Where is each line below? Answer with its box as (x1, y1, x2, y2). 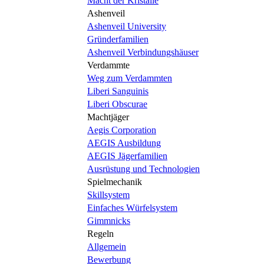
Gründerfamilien (87, 34, 148, 44)
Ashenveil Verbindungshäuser (87, 47, 199, 57)
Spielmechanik (87, 177, 142, 187)
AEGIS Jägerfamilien (87, 151, 167, 161)
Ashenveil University (87, 21, 166, 31)
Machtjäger (87, 112, 129, 122)
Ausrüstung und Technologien (87, 164, 200, 174)
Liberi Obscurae (87, 99, 147, 109)
